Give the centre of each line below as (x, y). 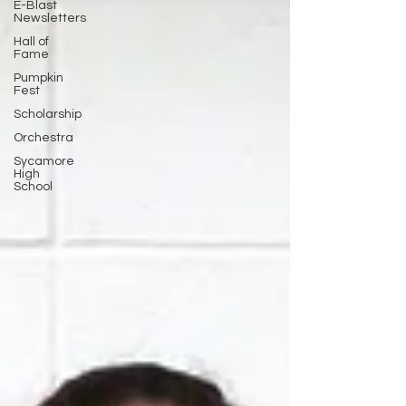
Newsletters (50, 18)
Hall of (31, 42)
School (33, 187)
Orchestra (43, 138)
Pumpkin (39, 78)
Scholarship (48, 114)
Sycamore (44, 161)
